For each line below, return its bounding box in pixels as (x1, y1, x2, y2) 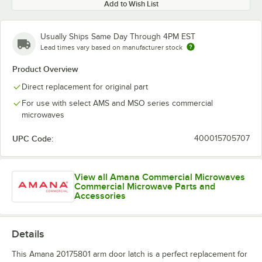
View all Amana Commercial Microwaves (74, 171, 246, 182)
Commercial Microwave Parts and (74, 181, 216, 192)
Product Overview (12, 64, 78, 74)
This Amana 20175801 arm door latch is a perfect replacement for (12, 249, 247, 258)
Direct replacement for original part (22, 82, 148, 91)
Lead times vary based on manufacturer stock (40, 43, 182, 51)
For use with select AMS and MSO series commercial (22, 99, 213, 108)
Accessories (74, 190, 126, 201)
